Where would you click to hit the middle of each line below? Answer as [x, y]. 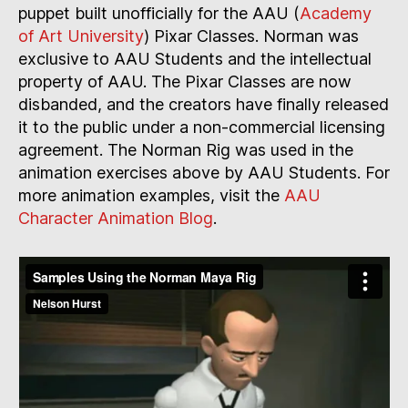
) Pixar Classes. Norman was [251, 36]
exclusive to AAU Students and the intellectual [195, 59]
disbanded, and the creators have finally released [204, 105]
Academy [336, 14]
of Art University [81, 36]
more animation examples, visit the [151, 196]
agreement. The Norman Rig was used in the [186, 150]
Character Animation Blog [116, 219]
